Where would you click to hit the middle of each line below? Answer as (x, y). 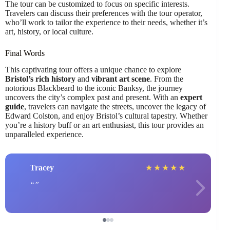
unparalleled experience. (44, 135)
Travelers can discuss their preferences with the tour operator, (104, 13)
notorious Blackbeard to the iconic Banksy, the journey (94, 88)
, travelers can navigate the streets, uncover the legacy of (115, 107)
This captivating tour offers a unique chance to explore (93, 70)
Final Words (25, 53)
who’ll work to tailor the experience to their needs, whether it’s (106, 22)
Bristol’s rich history (40, 79)
